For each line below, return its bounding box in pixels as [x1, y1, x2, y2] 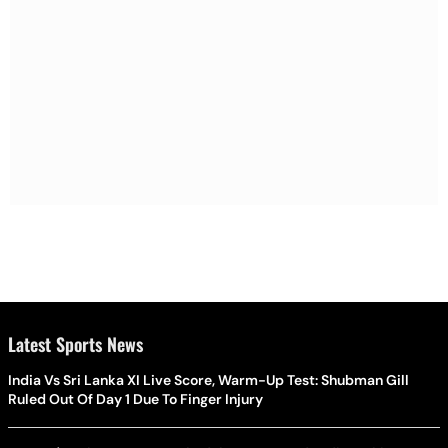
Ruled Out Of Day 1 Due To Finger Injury [8, 389, 263, 408]
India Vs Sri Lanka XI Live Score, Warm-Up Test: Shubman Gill [8, 370, 409, 389]
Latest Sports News [8, 330, 143, 357]
